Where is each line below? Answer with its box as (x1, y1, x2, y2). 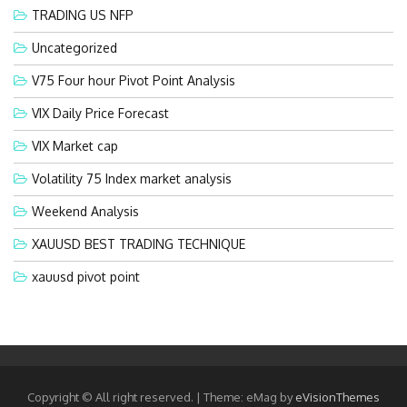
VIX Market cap (32, 137, 118, 154)
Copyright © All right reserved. (27, 389, 196, 404)
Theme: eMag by (203, 389, 295, 404)
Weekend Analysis (32, 203, 139, 219)
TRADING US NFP (32, 6, 134, 23)
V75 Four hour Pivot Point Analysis (32, 72, 235, 88)
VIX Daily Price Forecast (32, 104, 169, 121)
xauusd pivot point (32, 268, 140, 284)
